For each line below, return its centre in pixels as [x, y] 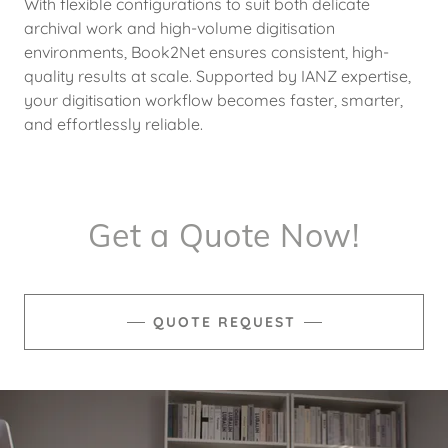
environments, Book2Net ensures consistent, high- [206, 52]
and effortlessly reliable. [115, 124]
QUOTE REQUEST [224, 322]
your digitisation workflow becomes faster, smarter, [213, 100]
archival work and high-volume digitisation [179, 28]
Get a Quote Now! [224, 235]
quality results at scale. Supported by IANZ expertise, [217, 76]
